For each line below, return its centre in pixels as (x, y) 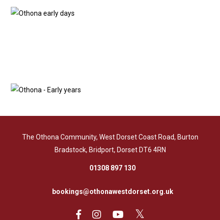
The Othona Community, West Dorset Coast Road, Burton (110, 137)
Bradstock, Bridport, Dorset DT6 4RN (110, 150)
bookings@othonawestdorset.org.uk (112, 191)
